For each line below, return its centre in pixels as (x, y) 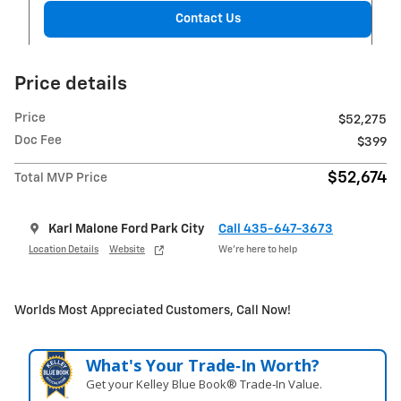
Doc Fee (38, 141)
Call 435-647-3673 (276, 230)
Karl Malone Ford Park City (126, 230)
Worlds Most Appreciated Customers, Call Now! (153, 311)
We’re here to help (258, 249)
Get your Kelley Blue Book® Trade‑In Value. (205, 384)
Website (127, 249)
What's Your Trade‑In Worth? (203, 366)
